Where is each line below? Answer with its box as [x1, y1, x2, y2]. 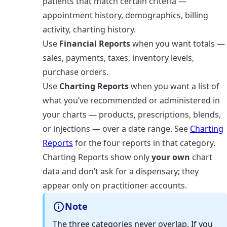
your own [152, 152, 190, 163]
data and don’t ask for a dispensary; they [43, 166, 199, 177]
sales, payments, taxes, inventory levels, [43, 52, 194, 63]
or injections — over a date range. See [43, 123, 190, 134]
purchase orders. [43, 66, 108, 78]
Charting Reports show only [43, 152, 152, 163]
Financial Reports [59, 38, 130, 49]
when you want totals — [130, 38, 225, 49]
